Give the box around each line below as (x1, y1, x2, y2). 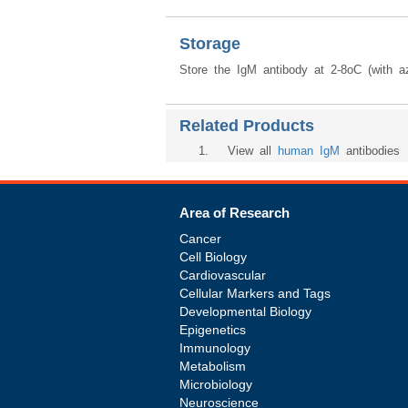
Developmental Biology (179, 304, 311, 319)
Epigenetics (179, 322, 246, 337)
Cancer (179, 231, 221, 246)
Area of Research (179, 205, 290, 220)
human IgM (278, 144, 340, 158)
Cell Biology (179, 250, 247, 264)
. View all (205, 144, 278, 158)
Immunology (179, 341, 250, 355)
